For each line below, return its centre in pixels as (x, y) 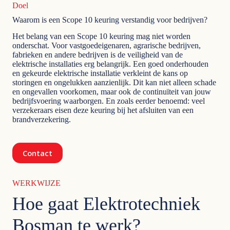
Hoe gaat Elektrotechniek (106, 204)
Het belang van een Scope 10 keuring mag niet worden (101, 36)
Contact (37, 153)
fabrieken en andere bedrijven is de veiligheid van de (98, 55)
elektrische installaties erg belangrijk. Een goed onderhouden (110, 64)
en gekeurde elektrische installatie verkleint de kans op (100, 73)
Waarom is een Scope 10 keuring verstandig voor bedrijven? (110, 20)
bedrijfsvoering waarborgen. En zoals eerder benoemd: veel (109, 101)
